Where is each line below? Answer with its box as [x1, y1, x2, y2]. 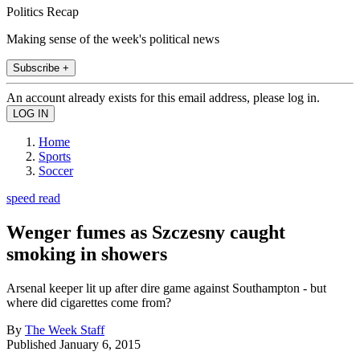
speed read [6, 190, 60, 205]
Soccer [39, 163, 73, 178]
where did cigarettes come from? [6, 295, 171, 309]
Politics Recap [6, 4, 79, 18]
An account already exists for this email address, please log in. [6, 90, 320, 104]
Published [6, 337, 59, 351]
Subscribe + [13, 61, 69, 74]
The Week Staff [25, 322, 104, 337]
